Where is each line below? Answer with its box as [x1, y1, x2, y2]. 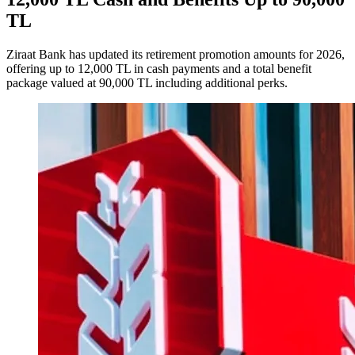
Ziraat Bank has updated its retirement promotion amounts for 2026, [6, 47, 345, 61]
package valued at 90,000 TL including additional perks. [6, 75, 288, 90]
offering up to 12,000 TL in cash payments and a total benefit [6, 61, 311, 75]
